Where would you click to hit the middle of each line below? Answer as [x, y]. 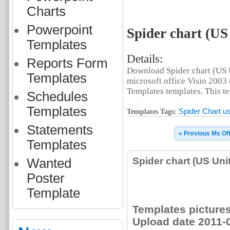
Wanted [49, 163]
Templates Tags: [151, 112]
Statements [60, 130]
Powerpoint [59, 30]
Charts [46, 11]
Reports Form [67, 63]
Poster [45, 178]
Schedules [57, 97]
